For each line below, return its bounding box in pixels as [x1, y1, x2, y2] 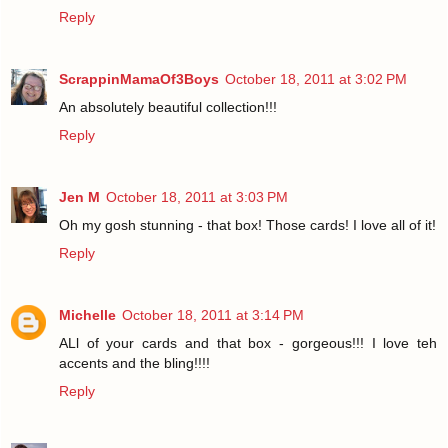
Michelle [59, 307, 116, 324]
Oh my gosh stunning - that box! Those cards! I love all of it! [59, 217, 436, 234]
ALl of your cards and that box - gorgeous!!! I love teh [59, 335, 437, 352]
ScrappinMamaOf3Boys [59, 71, 219, 88]
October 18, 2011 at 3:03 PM [106, 189, 288, 206]
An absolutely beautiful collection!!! [59, 99, 277, 116]
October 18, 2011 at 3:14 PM [122, 307, 304, 324]
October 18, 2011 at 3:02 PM [225, 71, 407, 88]
